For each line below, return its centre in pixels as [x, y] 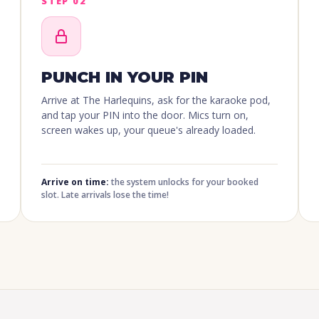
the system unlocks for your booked [184, 182]
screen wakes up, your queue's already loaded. [148, 130]
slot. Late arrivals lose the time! [105, 195]
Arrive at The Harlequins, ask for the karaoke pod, [156, 100]
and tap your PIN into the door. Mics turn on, [145, 115]
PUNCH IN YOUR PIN [125, 78]
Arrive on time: [75, 182]
